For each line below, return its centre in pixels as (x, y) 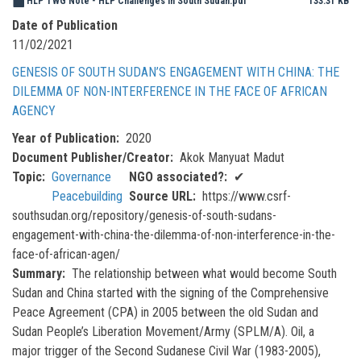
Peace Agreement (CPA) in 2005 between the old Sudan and (165, 312)
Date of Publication (65, 25)
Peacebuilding (87, 196)
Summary (37, 274)
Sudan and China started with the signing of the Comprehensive (170, 293)
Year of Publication (64, 138)
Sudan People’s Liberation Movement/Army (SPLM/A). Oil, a (163, 332)
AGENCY (34, 110)
